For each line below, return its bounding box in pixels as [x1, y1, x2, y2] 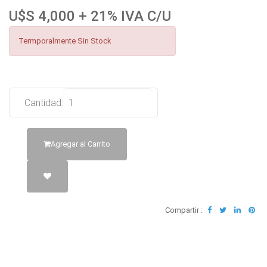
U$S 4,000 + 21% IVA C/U [9, 8, 171, 24]
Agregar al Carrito [51, 139, 110, 148]
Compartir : [165, 206, 204, 215]
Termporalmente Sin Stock [18, 36, 111, 45]
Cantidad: [24, 97, 63, 108]
